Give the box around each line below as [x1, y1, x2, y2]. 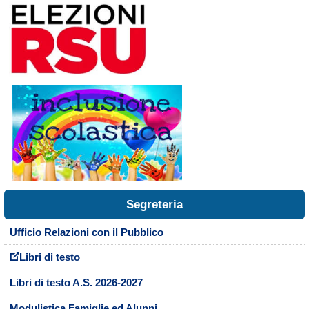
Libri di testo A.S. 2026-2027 [9, 277, 143, 289]
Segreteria [126, 198, 183, 212]
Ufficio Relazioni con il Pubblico [9, 226, 163, 238]
